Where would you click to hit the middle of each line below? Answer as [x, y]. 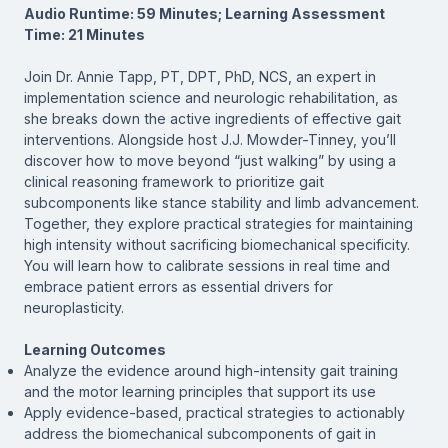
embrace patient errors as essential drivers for [178, 286]
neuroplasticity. [74, 307]
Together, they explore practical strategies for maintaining [218, 223]
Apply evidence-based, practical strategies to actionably [214, 412]
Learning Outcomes [95, 349]
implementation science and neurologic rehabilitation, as [211, 97]
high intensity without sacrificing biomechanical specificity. [217, 244]
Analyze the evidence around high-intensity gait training [211, 370]
